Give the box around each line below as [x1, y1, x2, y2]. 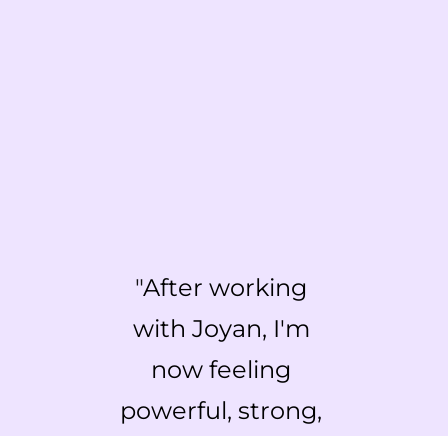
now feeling [151, 355, 291, 385]
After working [143, 273, 307, 303]
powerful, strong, [120, 396, 322, 426]
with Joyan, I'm [132, 314, 310, 344]
